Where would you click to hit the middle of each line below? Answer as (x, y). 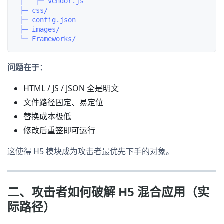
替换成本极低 (47, 117)
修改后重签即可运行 (59, 131)
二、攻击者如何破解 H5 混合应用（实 (108, 192)
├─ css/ (32, 11)
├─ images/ (38, 30)
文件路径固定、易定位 (63, 103)
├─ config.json (46, 20)
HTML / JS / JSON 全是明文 (71, 89)
